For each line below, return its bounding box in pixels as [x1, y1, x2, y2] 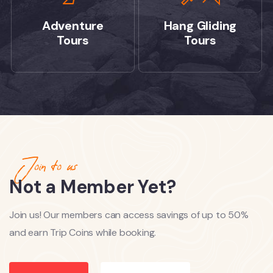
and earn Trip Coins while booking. [9, 226, 157, 239]
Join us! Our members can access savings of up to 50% [9, 208, 249, 221]
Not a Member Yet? [9, 175, 176, 199]
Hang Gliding [163, 18, 237, 34]
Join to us [18, 158, 77, 174]
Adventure [41, 18, 104, 34]
